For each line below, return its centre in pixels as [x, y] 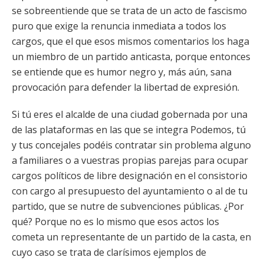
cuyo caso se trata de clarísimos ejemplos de [109, 252]
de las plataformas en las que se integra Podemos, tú [129, 130]
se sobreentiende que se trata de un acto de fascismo [129, 11]
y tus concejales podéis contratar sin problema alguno [131, 145]
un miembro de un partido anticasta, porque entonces [131, 57]
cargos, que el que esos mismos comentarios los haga [131, 41]
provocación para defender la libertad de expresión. [126, 87]
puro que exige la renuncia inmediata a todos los [119, 26]
